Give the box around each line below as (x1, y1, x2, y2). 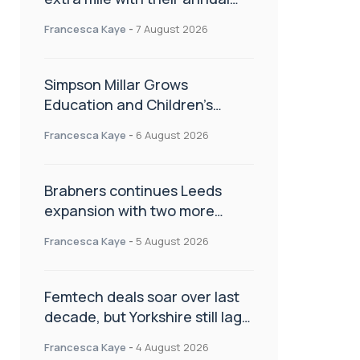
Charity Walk (44, 8, 130, 28)
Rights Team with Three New (44, 114, 239, 134)
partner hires (44, 220, 133, 240)
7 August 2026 (136, 21, 208, 36)
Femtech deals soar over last (44, 286, 239, 306)
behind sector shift (44, 326, 172, 346)
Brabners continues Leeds (44, 180, 222, 200)
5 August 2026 (136, 233, 209, 248)
